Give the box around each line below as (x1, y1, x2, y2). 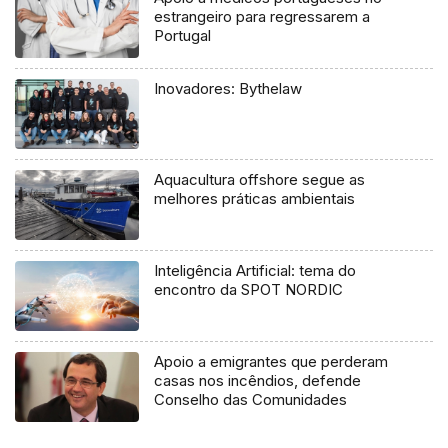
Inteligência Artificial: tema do (154, 261, 357, 281)
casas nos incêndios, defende (154, 371, 362, 391)
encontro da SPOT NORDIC (154, 280, 344, 300)
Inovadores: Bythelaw (154, 79, 303, 99)
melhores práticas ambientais (154, 189, 356, 209)
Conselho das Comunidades (154, 390, 348, 410)
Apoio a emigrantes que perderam (154, 352, 389, 372)
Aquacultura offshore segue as (154, 170, 366, 190)
